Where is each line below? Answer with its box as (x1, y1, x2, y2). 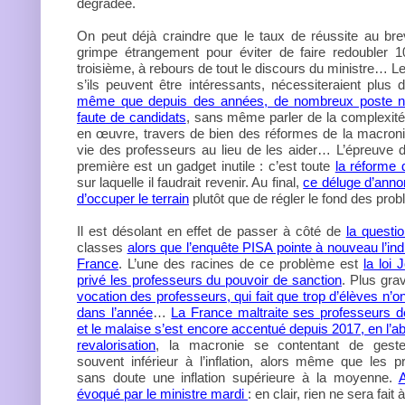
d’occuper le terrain (77, 191, 189, 206)
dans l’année (77, 305, 153, 320)
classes (77, 240, 127, 255)
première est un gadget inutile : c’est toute (77, 158, 335, 174)
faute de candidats (77, 109, 186, 125)
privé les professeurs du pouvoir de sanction (77, 272, 342, 287)
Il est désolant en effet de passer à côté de (77, 223, 346, 239)
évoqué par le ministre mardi (77, 386, 248, 401)
